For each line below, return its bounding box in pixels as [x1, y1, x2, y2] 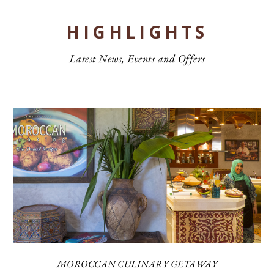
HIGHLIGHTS [66, 20, 208, 43]
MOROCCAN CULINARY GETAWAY [56, 257, 218, 271]
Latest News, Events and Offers [68, 51, 206, 65]
